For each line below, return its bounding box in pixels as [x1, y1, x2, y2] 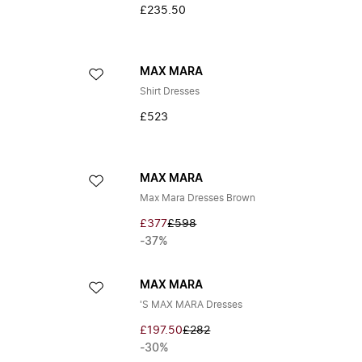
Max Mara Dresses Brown [140, 193, 256, 203]
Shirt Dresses [140, 86, 200, 96]
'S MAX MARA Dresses [140, 300, 243, 309]
